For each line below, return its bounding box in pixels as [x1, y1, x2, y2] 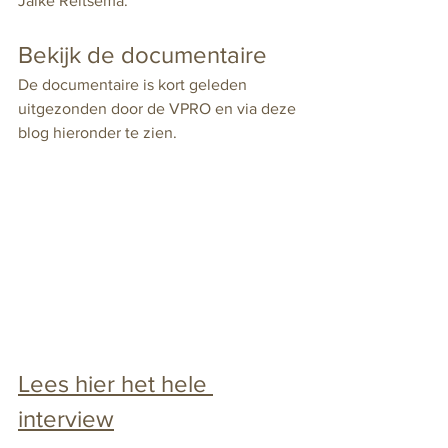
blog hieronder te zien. [18, 124, 177, 141]
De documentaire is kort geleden [18, 76, 251, 93]
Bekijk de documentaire [18, 41, 267, 68]
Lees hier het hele [18, 370, 213, 398]
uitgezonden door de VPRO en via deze [18, 100, 300, 117]
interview [18, 405, 114, 433]
